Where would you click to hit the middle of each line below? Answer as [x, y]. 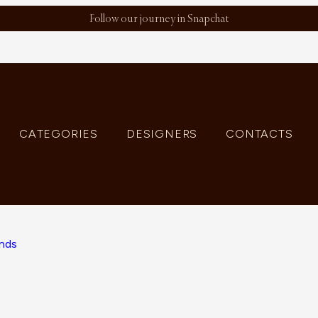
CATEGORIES [59, 134]
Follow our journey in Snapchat [159, 18]
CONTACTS [259, 134]
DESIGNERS [162, 134]
